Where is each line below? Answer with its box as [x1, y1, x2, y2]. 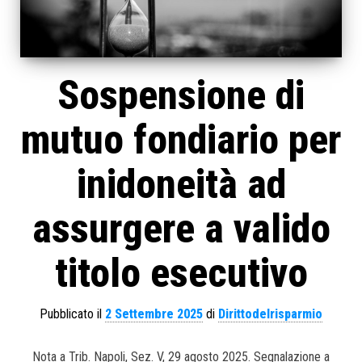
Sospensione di [57, 72, 305, 120]
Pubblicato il [40, 306, 105, 322]
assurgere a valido [32, 205, 330, 253]
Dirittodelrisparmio [218, 306, 322, 322]
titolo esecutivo [54, 250, 308, 297]
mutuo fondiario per [21, 116, 341, 164]
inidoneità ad [76, 161, 286, 208]
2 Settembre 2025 [105, 306, 203, 322]
